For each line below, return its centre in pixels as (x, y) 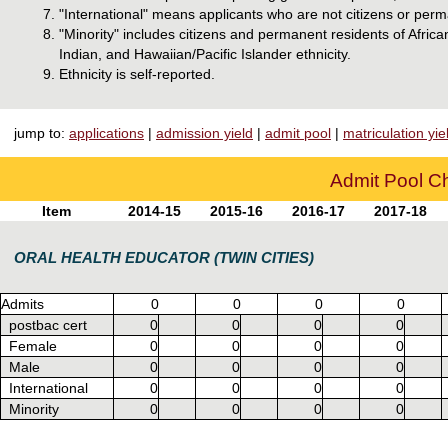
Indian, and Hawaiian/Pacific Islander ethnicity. (205, 54)
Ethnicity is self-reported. (137, 74)
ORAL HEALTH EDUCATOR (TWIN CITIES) (164, 257)
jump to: (41, 132)
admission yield (204, 132)
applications (106, 132)
